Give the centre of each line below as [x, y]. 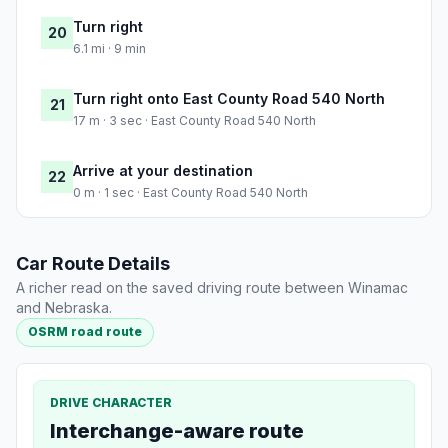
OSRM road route [85, 332]
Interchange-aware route [177, 430]
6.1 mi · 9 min [109, 49]
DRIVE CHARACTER [111, 402]
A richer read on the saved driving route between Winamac [212, 288]
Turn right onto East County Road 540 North [229, 99]
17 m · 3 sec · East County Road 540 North [194, 121]
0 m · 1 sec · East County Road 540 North [190, 193]
